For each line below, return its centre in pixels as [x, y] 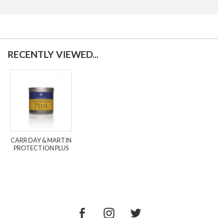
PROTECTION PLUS [41, 148]
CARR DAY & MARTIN [41, 140]
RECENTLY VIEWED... [53, 54]
